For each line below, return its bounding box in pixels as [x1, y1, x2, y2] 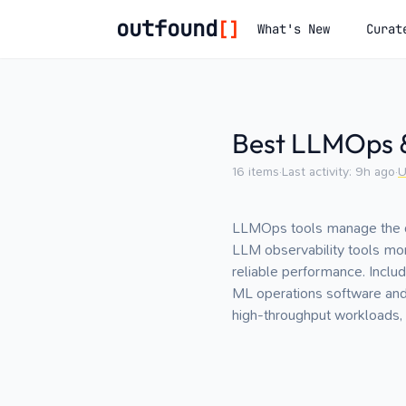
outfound [116, 14, 217, 43]
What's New [257, 21, 330, 37]
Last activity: [282, 164, 352, 179]
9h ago [355, 164, 395, 179]
